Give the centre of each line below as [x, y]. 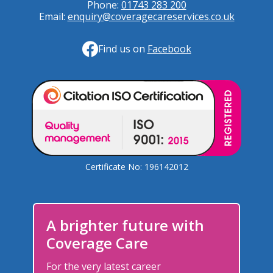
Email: [53, 17]
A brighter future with [125, 225]
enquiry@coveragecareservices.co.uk [151, 17]
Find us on [122, 48]
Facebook [169, 48]
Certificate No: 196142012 [136, 167]
